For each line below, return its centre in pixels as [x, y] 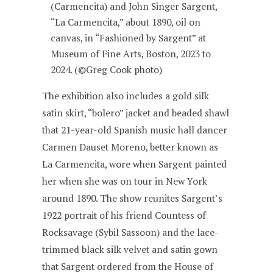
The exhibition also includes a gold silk [126, 96]
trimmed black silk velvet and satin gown [130, 249]
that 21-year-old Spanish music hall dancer [135, 130]
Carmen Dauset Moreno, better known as [130, 147]
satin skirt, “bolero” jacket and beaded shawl [136, 113]
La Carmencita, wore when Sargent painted [135, 164]
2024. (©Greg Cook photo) [107, 70]
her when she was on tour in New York [125, 181]
